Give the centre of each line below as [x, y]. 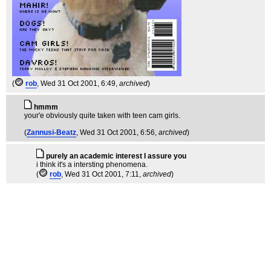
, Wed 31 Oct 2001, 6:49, [78, 83]
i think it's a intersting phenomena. [92, 164]
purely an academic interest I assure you [116, 156]
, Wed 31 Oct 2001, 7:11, [102, 174]
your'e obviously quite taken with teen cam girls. [102, 115]
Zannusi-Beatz [51, 132]
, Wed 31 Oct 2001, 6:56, [117, 132]
